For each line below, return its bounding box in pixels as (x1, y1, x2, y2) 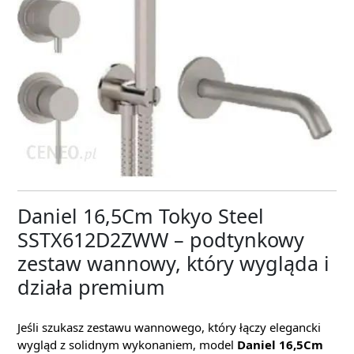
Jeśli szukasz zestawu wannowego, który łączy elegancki (17, 319, 321, 336)
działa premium (17, 273, 165, 301)
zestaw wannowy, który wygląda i (17, 250, 330, 277)
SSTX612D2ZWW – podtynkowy (17, 226, 304, 254)
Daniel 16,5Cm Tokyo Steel (17, 202, 264, 230)
